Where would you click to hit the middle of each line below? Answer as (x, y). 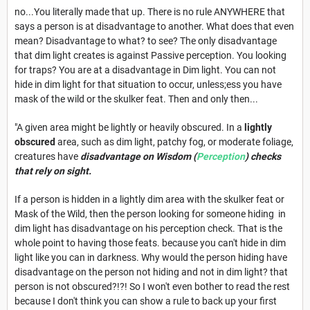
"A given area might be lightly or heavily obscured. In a (129, 127)
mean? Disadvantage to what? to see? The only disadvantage (146, 40)
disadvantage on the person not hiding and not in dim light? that (151, 272)
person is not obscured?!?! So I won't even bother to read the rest (152, 286)
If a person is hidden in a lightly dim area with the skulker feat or (149, 199)
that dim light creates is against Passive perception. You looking (151, 55)
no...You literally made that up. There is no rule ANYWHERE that (150, 11)
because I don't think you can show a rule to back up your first (146, 301)
